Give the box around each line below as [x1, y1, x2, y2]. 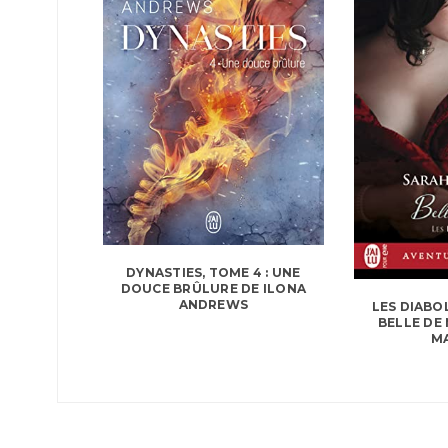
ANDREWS [178, 296, 249, 312]
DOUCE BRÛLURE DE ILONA [120, 280, 306, 296]
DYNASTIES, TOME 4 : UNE [126, 264, 301, 280]
